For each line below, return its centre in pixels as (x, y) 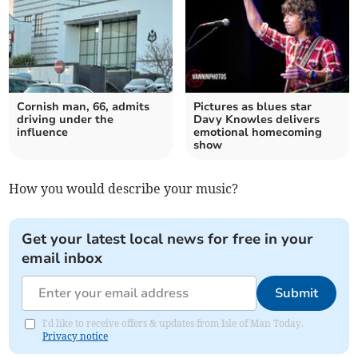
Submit (296, 293)
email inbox (62, 258)
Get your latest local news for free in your (168, 239)
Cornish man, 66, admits (84, 106)
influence (43, 132)
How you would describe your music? (124, 188)
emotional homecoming (258, 132)
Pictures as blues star (253, 106)
